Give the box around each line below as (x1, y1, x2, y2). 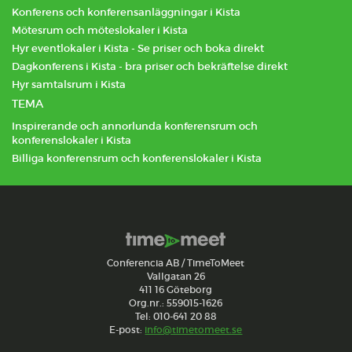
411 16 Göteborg (139, 284, 213, 295)
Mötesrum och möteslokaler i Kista (12, 24, 188, 37)
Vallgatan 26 (146, 270, 205, 282)
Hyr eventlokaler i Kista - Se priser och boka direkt (12, 42, 264, 55)
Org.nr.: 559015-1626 (129, 297, 223, 309)
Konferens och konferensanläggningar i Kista (12, 5, 240, 19)
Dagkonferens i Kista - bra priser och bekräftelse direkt (12, 60, 288, 73)
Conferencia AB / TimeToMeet (107, 257, 245, 269)
